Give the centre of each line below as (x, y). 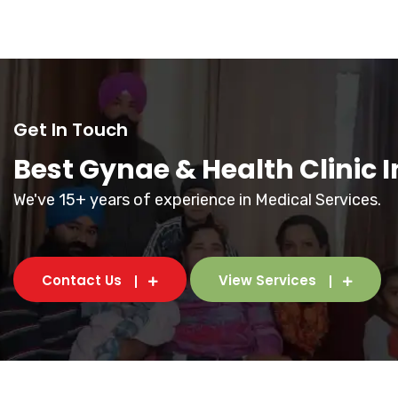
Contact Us (82, 280)
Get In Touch (71, 130)
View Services (267, 280)
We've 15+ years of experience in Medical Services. (197, 200)
